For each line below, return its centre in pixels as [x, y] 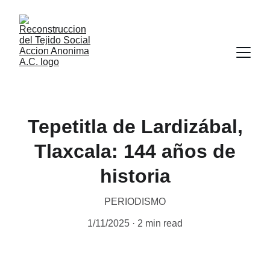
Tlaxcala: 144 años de [135, 151]
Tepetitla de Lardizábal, [135, 127]
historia [135, 176]
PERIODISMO [135, 202]
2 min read [160, 223]
